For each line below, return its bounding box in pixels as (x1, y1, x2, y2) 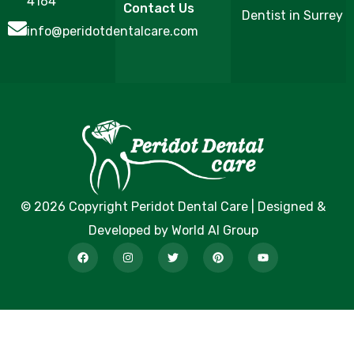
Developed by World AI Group (88, 222, 258, 238)
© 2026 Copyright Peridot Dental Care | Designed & (21, 198, 326, 214)
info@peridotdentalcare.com (27, 24, 198, 40)
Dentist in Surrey (242, 8, 343, 24)
